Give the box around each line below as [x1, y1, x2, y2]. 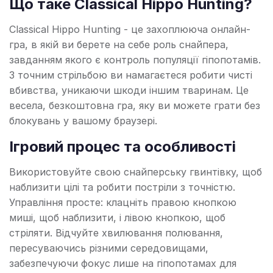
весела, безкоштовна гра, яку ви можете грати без [9, 99, 260, 112]
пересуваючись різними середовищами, [9, 242, 208, 255]
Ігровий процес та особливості [9, 138, 236, 156]
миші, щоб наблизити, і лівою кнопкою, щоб [9, 211, 225, 224]
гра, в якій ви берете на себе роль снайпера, [9, 38, 229, 51]
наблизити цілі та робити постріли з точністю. [9, 181, 235, 194]
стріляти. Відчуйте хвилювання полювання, [9, 227, 223, 239]
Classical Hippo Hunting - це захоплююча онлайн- [9, 23, 250, 36]
